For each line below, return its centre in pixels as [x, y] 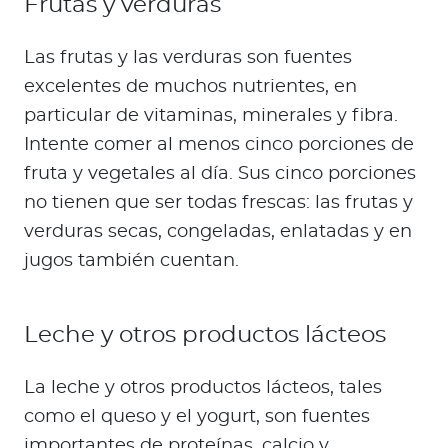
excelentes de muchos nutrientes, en [190, 87]
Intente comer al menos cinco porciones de [219, 145]
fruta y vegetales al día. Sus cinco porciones [220, 174]
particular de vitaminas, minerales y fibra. [211, 116]
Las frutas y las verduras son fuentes [188, 58]
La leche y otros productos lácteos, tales [203, 388]
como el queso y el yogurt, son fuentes [197, 417]
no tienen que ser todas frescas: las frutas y [218, 203]
